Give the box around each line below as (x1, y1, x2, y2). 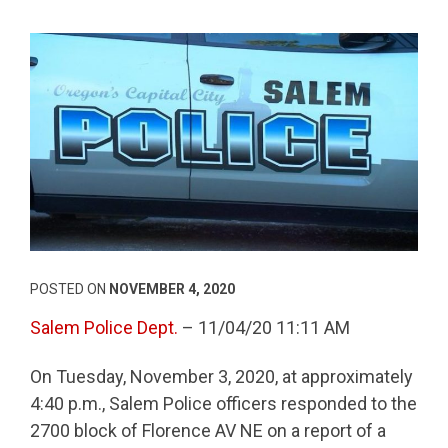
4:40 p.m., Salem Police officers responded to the (30, 392, 417, 414)
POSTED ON (30, 281, 109, 298)
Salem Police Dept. (30, 316, 178, 338)
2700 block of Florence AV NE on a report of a (30, 419, 386, 441)
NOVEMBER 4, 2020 (109, 281, 235, 298)
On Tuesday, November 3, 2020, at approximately (30, 365, 413, 387)
